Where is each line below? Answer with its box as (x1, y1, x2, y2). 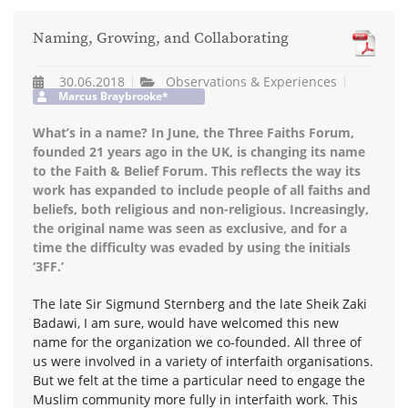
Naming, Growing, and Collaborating (33, 29, 289, 49)
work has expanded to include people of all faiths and (33, 180, 371, 199)
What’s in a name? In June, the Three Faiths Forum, (33, 123, 354, 141)
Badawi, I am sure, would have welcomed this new (33, 313, 339, 331)
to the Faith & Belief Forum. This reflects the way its (33, 161, 361, 179)
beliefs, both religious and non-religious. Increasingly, (33, 199, 369, 218)
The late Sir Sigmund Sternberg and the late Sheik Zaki (33, 294, 367, 312)
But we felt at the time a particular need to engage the (33, 371, 365, 389)
